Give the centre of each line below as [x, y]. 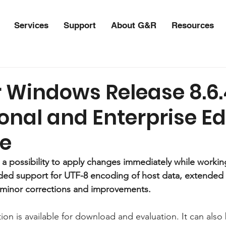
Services [32, 25]
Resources [193, 25]
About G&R [134, 25]
